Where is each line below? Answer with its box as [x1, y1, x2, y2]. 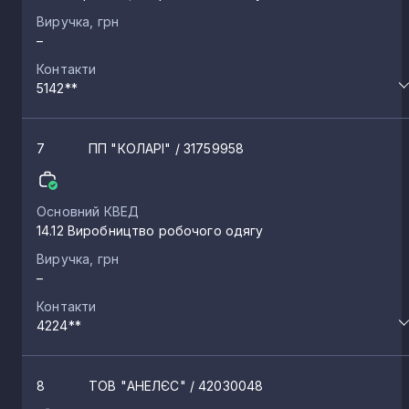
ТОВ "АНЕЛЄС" [89, 377, 190, 393]
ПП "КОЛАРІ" [89, 140, 175, 156]
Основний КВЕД [37, 203, 140, 219]
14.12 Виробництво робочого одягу [37, 222, 264, 238]
